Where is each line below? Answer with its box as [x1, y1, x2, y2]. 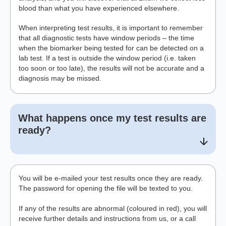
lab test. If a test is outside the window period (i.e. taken [19, 54, 196, 63]
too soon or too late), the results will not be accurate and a [19, 64, 204, 73]
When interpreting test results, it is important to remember [19, 24, 203, 32]
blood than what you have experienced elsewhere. [19, 4, 179, 12]
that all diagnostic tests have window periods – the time [19, 34, 194, 42]
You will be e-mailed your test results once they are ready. [19, 174, 203, 183]
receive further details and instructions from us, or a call [19, 214, 196, 222]
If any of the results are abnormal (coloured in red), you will [19, 204, 207, 212]
